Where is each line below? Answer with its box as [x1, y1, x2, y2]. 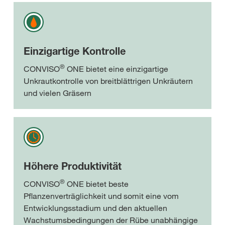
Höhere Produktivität [24, 160, 122, 173]
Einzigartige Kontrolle [24, 45, 126, 58]
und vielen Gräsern [24, 88, 91, 98]
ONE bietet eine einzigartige [65, 64, 168, 74]
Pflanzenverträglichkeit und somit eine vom [24, 191, 179, 201]
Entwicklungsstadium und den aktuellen [24, 203, 167, 213]
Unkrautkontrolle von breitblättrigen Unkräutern [24, 76, 193, 86]
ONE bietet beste [65, 179, 129, 189]
